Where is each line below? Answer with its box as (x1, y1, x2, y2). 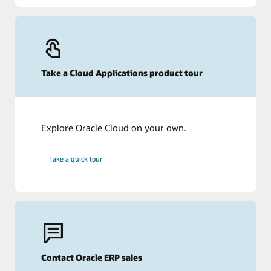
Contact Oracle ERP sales (41, 252, 143, 264)
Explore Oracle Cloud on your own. (41, 122, 187, 134)
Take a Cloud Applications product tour (41, 67, 203, 79)
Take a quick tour (49, 154, 103, 163)
